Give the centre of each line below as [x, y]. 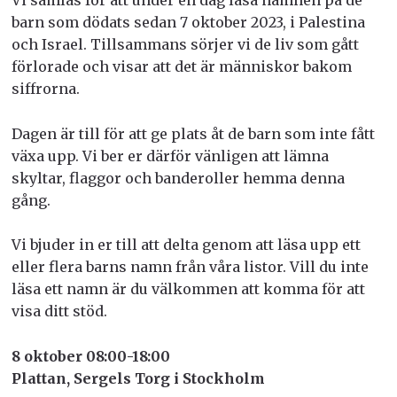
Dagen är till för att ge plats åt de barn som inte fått [193, 133]
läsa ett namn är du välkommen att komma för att [188, 289]
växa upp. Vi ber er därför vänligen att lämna [170, 156]
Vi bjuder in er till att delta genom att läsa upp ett [186, 245]
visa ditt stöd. [59, 311]
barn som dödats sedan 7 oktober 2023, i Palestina [188, 23]
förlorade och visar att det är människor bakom [181, 67]
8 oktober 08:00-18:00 [90, 356]
